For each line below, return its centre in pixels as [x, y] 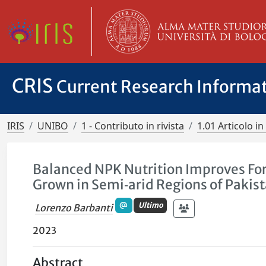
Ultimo [150, 205]
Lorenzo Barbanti [74, 208]
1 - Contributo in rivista [133, 126]
